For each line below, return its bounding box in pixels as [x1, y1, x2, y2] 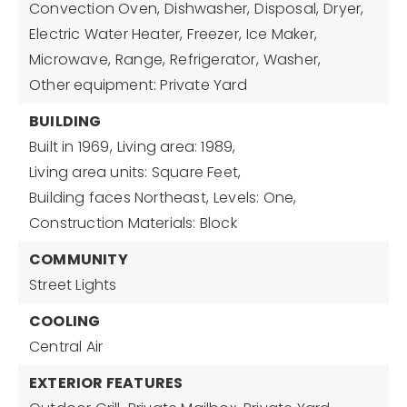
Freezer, [187, 24, 243, 45]
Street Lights [29, 274, 117, 295]
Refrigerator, [170, 49, 259, 70]
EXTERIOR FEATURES [29, 372, 184, 393]
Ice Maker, [246, 24, 318, 45]
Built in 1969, [29, 136, 113, 157]
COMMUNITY [29, 249, 128, 270]
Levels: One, [213, 187, 297, 208]
